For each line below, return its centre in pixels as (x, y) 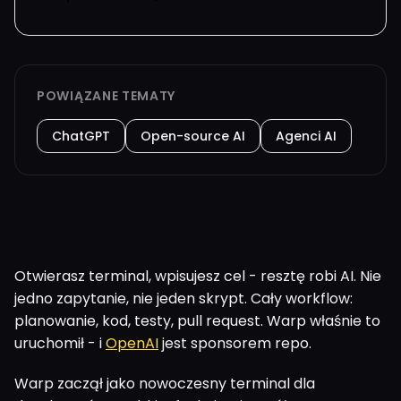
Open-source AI (193, 136)
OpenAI (132, 343)
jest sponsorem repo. (235, 343)
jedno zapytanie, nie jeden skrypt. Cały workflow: (183, 298)
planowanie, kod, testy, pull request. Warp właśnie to (197, 320)
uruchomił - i (60, 343)
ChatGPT (81, 136)
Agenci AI (306, 136)
